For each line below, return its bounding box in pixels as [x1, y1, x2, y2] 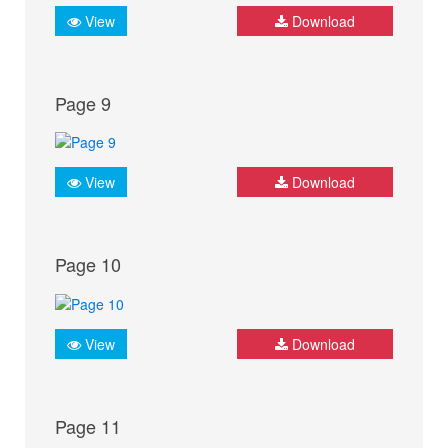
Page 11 [55, 412, 121, 439]
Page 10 [55, 251, 121, 278]
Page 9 [55, 90, 111, 116]
